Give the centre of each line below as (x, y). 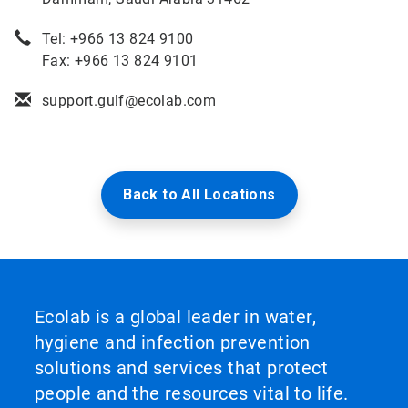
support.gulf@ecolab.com (129, 101)
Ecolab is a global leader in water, (175, 317)
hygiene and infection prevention (173, 342)
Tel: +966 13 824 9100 (120, 39)
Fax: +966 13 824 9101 (120, 61)
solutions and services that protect (181, 368)
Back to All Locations (199, 194)
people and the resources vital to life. (192, 393)
